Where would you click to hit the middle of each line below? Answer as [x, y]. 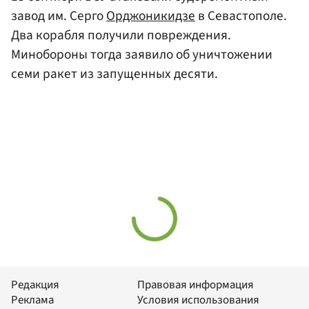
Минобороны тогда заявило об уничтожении [142, 55]
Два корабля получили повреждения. [121, 36]
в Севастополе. [241, 16]
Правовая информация [196, 285]
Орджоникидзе [151, 16]
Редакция [35, 285]
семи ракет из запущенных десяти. [114, 74]
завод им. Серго [59, 16]
